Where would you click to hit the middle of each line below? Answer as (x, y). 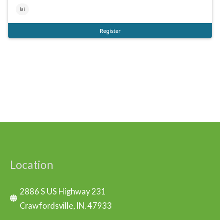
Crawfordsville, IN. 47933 (66, 205)
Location (31, 164)
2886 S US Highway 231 (63, 191)
